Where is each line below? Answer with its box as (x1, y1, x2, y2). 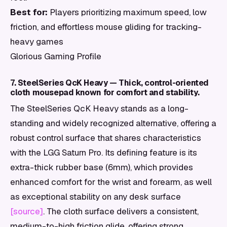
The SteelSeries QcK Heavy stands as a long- (10, 103, 188, 114)
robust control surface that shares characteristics (10, 132, 201, 143)
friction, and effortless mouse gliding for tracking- (10, 21, 202, 32)
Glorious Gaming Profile (10, 51, 101, 62)
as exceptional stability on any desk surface (10, 191, 181, 202)
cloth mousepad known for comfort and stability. (10, 87, 200, 98)
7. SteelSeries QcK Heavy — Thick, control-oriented (10, 78, 209, 88)
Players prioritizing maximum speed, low (48, 7, 207, 18)
